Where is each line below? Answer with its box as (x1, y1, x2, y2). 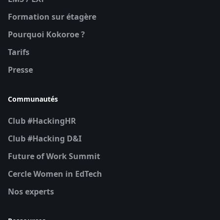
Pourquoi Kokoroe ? (8, 28, 85, 40)
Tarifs (8, 46, 29, 57)
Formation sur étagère (8, 11, 96, 22)
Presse (8, 64, 33, 75)
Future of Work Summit (8, 150, 100, 162)
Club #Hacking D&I (8, 133, 82, 144)
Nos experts (8, 186, 54, 197)
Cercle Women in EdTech (8, 168, 102, 179)
